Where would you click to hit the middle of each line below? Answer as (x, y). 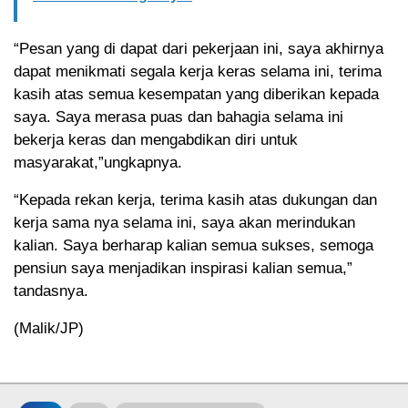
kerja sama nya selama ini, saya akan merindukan (184, 222)
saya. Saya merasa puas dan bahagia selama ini (178, 117)
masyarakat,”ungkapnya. (98, 162)
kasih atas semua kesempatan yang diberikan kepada (196, 94)
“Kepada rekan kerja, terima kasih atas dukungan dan (195, 199)
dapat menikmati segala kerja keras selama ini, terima (198, 71)
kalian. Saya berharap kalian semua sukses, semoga (194, 245)
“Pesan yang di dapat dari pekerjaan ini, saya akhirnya (199, 48)
